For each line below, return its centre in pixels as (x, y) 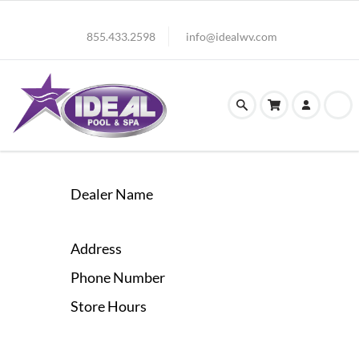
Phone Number (118, 277)
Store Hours (109, 306)
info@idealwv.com (231, 36)
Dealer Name (112, 194)
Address (96, 248)
